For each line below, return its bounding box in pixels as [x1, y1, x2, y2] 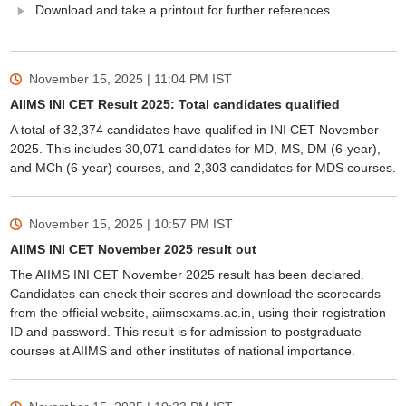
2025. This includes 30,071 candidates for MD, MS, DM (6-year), [9, 141, 381, 156]
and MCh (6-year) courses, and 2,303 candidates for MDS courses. [9, 160, 396, 175]
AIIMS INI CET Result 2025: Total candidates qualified [9, 97, 340, 111]
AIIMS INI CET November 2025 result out [9, 242, 256, 256]
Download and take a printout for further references [34, 3, 330, 17]
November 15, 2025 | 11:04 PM [28, 72, 208, 86]
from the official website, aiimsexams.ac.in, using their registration [9, 305, 386, 320]
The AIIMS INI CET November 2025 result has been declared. [9, 267, 364, 282]
